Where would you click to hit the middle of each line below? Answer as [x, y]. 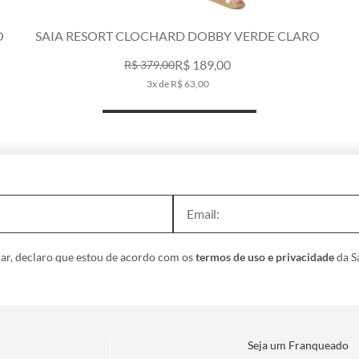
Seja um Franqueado [298, 345]
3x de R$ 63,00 [177, 83]
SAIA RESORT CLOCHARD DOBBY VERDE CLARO [178, 35]
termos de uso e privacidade [265, 256]
